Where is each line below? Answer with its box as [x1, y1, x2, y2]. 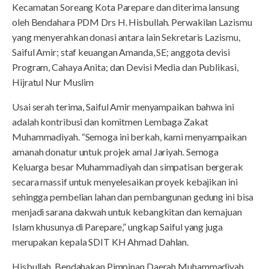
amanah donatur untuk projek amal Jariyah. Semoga [12, 146, 219, 158]
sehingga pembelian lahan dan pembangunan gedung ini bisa [12, 191, 254, 203]
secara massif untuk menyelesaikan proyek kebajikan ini [12, 176, 238, 188]
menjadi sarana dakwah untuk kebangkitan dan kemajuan [12, 206, 242, 218]
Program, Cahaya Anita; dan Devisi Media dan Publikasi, [12, 61, 238, 73]
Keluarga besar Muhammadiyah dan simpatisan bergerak [12, 161, 243, 173]
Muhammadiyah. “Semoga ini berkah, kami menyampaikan [12, 131, 247, 143]
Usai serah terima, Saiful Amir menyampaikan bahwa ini [12, 101, 234, 113]
